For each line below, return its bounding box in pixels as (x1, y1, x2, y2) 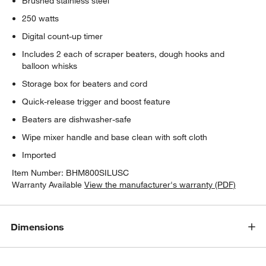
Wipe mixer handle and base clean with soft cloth (22, 131, 208, 142)
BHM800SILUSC (66, 167, 129, 178)
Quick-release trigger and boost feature (22, 96, 171, 107)
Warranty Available (12, 179, 83, 190)
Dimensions (11, 221, 65, 233)
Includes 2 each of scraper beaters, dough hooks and (22, 48, 225, 59)
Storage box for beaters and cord (22, 78, 148, 89)
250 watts (22, 12, 59, 24)
